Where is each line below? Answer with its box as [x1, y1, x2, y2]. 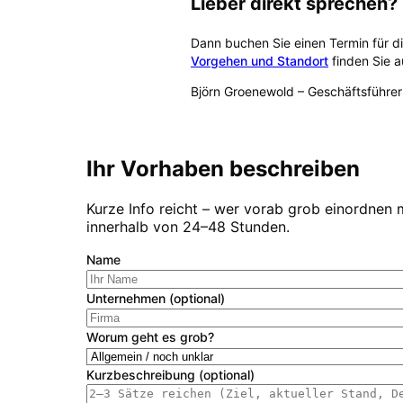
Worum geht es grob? [86, 329, 214, 345]
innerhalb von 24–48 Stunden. [86, 218, 290, 237]
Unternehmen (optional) [86, 291, 225, 307]
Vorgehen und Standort [191, 52, 328, 68]
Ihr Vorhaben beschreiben [86, 156, 360, 183]
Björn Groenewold [191, 83, 294, 99]
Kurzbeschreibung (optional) [86, 367, 255, 383]
